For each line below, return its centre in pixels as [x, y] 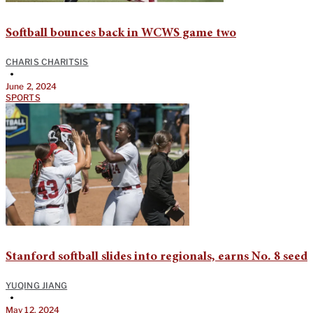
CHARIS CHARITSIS [47, 61]
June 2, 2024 [31, 86]
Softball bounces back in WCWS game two [121, 33]
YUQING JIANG [37, 285]
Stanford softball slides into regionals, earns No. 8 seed [156, 257]
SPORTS [23, 97]
